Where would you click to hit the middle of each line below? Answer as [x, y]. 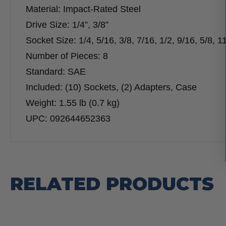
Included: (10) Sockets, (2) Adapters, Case [111, 88]
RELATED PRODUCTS [112, 184]
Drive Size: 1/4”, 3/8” [67, 25]
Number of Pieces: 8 [67, 56]
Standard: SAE [56, 72]
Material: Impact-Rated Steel [83, 9]
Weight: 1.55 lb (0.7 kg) [73, 103]
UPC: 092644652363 [68, 119]
